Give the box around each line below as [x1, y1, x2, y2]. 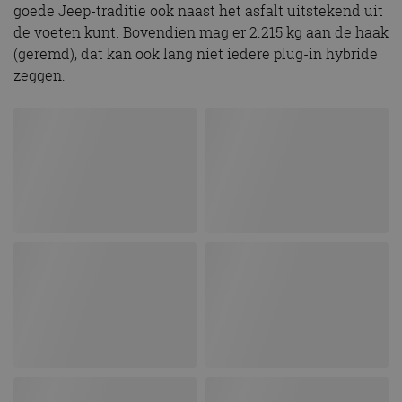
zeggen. [13, 66, 66, 86]
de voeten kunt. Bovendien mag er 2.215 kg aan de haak [13, 22, 389, 43]
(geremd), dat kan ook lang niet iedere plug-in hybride [13, 44, 378, 65]
